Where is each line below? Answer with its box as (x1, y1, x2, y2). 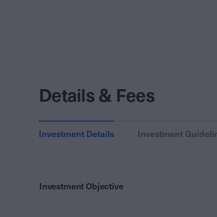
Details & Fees (39, 84, 155, 107)
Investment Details (39, 129, 114, 139)
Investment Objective (39, 181, 124, 192)
